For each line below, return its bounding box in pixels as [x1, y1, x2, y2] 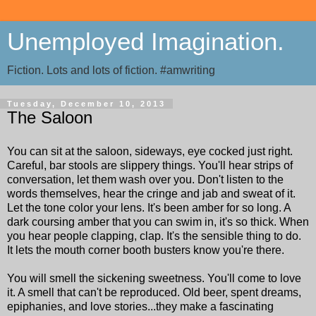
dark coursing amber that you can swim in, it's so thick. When [7, 215, 309, 228]
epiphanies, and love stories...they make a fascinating [7, 300, 274, 312]
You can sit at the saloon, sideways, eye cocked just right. [7, 145, 293, 157]
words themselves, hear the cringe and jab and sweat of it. [7, 187, 296, 200]
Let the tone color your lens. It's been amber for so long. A [7, 201, 291, 214]
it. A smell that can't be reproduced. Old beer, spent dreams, [7, 286, 301, 298]
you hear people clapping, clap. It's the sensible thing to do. [7, 229, 301, 242]
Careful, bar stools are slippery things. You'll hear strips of [7, 159, 293, 171]
